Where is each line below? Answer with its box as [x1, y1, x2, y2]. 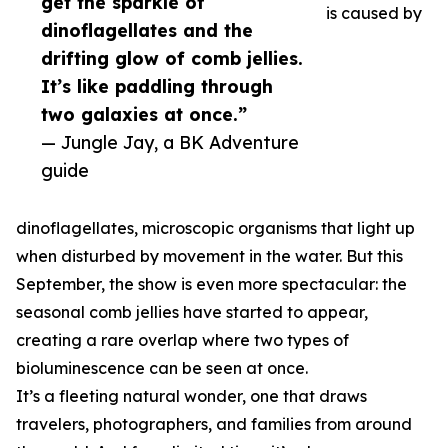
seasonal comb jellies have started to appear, [16, 302, 368, 323]
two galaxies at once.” [41, 103, 247, 126]
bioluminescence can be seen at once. [16, 358, 308, 379]
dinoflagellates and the [41, 19, 253, 42]
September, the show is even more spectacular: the [16, 274, 407, 295]
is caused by [326, 3, 422, 24]
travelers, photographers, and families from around [16, 414, 412, 435]
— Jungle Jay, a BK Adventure [41, 131, 299, 154]
